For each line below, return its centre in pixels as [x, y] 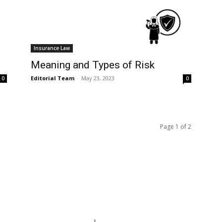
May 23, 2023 [98, 78]
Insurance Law [52, 48]
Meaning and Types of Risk [93, 65]
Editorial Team [53, 78]
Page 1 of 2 [176, 126]
